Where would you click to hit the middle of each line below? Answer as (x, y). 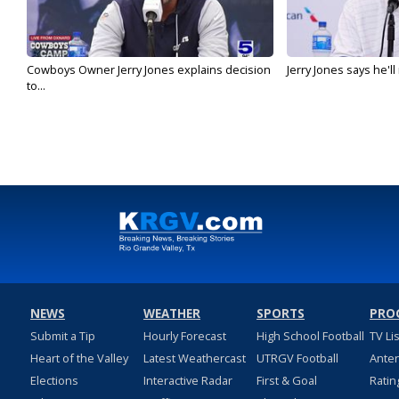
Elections (54, 380)
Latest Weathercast (194, 358)
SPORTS (280, 313)
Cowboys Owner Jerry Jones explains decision (149, 69)
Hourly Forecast (184, 336)
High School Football (310, 336)
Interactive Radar (187, 380)
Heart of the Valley (79, 358)
